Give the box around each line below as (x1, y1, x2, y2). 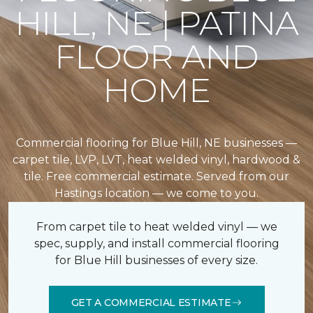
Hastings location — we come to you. (54, 187, 259, 200)
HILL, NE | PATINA (15, 3, 298, 43)
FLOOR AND (54, 36, 259, 77)
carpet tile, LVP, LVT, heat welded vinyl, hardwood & (13, 153, 300, 166)
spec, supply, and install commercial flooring (34, 237, 279, 250)
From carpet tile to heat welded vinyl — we (36, 220, 277, 233)
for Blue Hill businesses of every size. (55, 254, 258, 267)
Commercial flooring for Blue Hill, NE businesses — (16, 136, 297, 150)
